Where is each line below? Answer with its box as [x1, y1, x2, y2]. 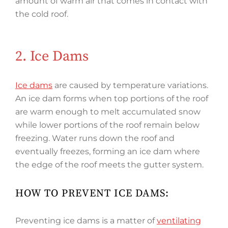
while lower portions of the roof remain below [15, 120, 199, 130]
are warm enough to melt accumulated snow [15, 107, 201, 117]
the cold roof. [15, 9, 68, 19]
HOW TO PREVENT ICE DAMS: [15, 187, 169, 200]
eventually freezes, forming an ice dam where [15, 147, 200, 156]
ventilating [157, 216, 201, 225]
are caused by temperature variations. [52, 80, 208, 90]
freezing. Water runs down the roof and [15, 133, 175, 143]
